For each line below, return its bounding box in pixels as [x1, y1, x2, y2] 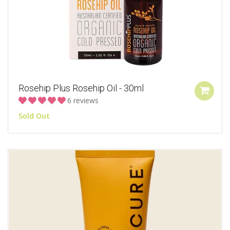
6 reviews [67, 95, 99, 106]
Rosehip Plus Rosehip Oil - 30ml [18, 83, 144, 94]
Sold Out [18, 111, 50, 121]
